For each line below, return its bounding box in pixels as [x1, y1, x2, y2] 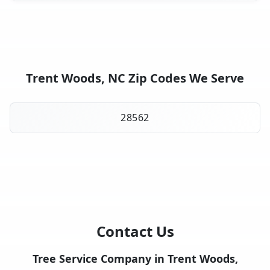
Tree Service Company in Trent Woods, [32, 251, 238, 266]
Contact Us [96, 221, 174, 241]
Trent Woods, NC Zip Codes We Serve [26, 69, 244, 86]
